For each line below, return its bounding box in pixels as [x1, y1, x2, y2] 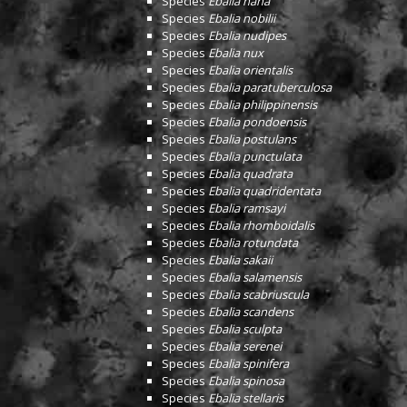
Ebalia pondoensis [208, 114, 306, 130]
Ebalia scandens [208, 303, 293, 320]
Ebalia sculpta [208, 321, 282, 337]
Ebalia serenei [208, 338, 282, 354]
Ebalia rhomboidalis [208, 217, 314, 233]
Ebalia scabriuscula [208, 286, 309, 303]
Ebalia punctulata [208, 148, 302, 164]
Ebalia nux [208, 45, 263, 61]
